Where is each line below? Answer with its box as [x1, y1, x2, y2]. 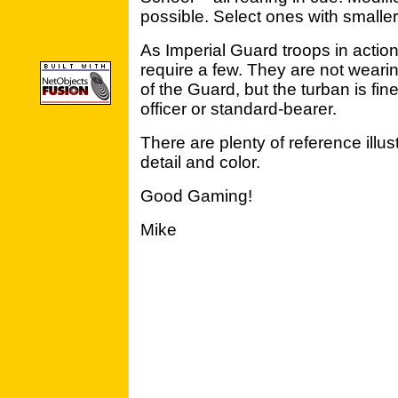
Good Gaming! [140, 187, 252, 205]
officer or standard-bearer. [140, 99, 337, 118]
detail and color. [140, 153, 260, 171]
